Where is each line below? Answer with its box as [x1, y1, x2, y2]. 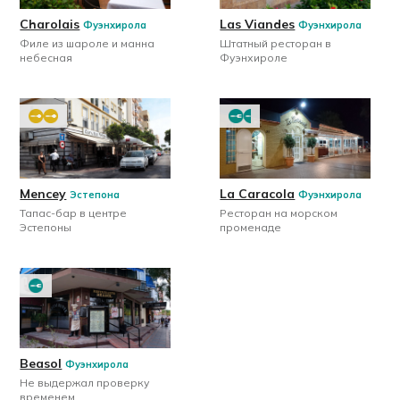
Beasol [20, 355, 62, 372]
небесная [20, 51, 73, 65]
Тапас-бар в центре [20, 206, 128, 221]
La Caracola [220, 186, 296, 203]
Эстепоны [20, 221, 72, 235]
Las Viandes [220, 16, 296, 33]
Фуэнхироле [220, 51, 288, 65]
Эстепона [70, 188, 121, 202]
